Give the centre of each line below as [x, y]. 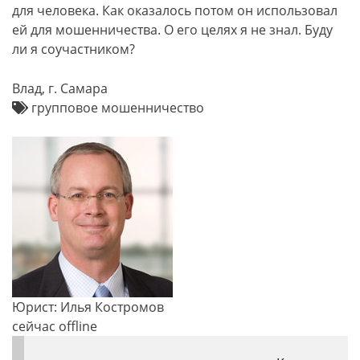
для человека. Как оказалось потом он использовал [175, 10]
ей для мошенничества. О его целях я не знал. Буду [172, 30]
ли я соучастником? [74, 49]
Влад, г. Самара [60, 88]
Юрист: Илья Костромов [88, 307]
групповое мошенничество [116, 108]
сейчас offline [55, 326]
